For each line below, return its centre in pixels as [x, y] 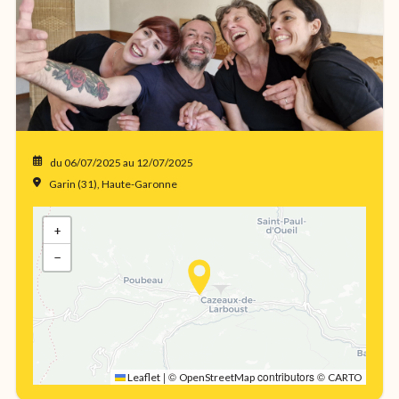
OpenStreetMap [217, 378]
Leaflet [143, 378]
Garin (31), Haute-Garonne [113, 184]
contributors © [292, 377]
